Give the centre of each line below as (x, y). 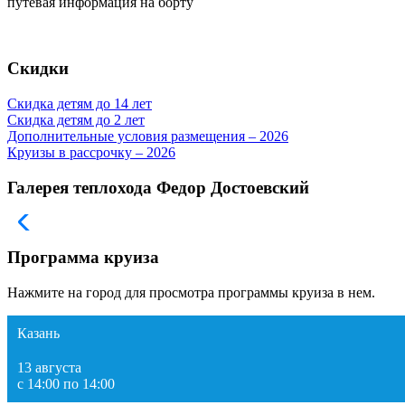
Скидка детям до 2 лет (76, 119)
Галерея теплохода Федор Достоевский (158, 187)
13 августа (49, 367)
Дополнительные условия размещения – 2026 (148, 136)
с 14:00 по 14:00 (66, 383)
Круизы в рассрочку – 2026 (91, 152)
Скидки (38, 69)
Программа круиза (83, 257)
